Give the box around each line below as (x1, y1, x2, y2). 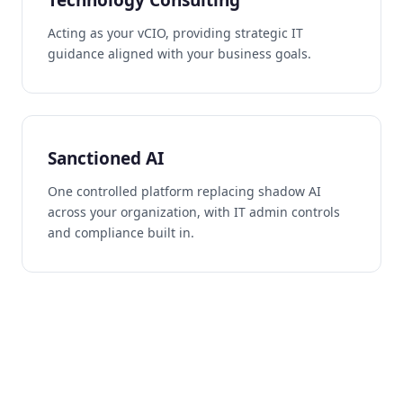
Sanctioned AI (48, 146, 164, 170)
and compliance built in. (48, 223, 194, 241)
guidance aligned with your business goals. (48, 44, 311, 62)
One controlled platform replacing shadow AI (48, 182, 321, 200)
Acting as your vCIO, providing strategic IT (48, 23, 303, 41)
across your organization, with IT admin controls (48, 202, 340, 220)
